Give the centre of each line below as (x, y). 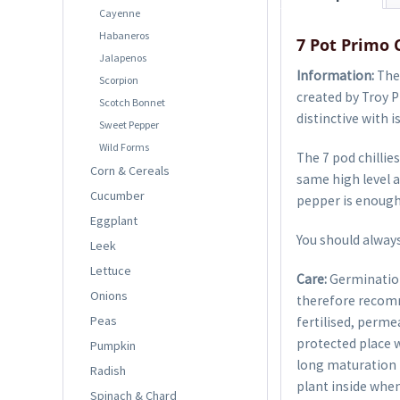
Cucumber (117, 195)
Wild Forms (124, 146)
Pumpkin (113, 345)
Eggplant (114, 220)
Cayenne (120, 12)
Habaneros (124, 35)
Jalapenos (123, 57)
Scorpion (119, 79)
